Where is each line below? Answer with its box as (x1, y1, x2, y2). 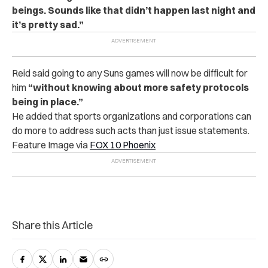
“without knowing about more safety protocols (28, 81, 249, 94)
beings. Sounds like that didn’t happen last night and (12, 4, 255, 17)
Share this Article (12, 218, 93, 233)
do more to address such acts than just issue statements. (12, 124, 249, 137)
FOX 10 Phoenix (90, 139, 156, 151)
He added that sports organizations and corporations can (12, 110, 251, 123)
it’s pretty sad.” (12, 19, 84, 31)
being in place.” (12, 96, 83, 108)
